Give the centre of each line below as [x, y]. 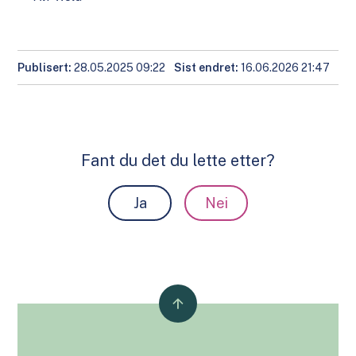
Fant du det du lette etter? [178, 161]
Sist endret [205, 67]
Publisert [43, 67]
